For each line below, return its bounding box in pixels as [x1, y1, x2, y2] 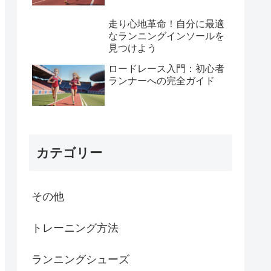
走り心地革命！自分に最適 [108, 18, 224, 29]
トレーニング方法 [31, 222, 119, 235]
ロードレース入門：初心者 [108, 63, 224, 74]
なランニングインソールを [108, 30, 224, 41]
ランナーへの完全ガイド [108, 75, 215, 86]
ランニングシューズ [31, 253, 129, 266]
